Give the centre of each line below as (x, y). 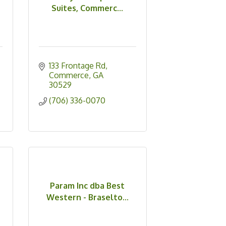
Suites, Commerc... (88, 8)
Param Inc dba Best (88, 185)
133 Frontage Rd (77, 66)
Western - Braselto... (87, 197)
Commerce (69, 75)
